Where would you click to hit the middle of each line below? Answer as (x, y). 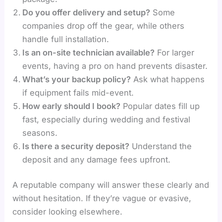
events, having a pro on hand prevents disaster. (115, 66)
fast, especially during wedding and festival (107, 119)
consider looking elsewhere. (68, 212)
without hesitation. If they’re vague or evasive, (102, 198)
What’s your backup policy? (77, 79)
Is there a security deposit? (76, 146)
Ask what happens (168, 79)
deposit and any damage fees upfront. (97, 159)
